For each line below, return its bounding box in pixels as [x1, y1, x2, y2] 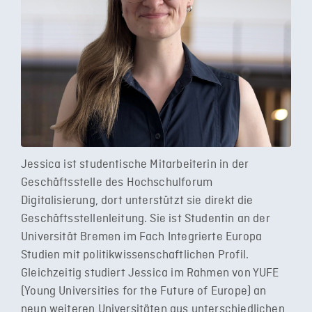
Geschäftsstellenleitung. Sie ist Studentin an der [21, 212, 270, 226]
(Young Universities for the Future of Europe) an [21, 284, 267, 299]
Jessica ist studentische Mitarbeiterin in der [21, 157, 249, 172]
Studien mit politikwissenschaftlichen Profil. [21, 248, 249, 263]
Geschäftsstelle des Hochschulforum [21, 175, 213, 190]
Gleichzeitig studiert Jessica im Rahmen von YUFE [21, 266, 279, 281]
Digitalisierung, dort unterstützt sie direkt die [21, 194, 253, 208]
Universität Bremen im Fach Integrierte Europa [21, 230, 263, 244]
